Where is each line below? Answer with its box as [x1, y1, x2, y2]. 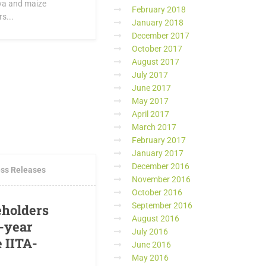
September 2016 [132, 201, 192, 210]
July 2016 [132, 227, 168, 236]
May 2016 [132, 253, 169, 262]
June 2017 [132, 83, 171, 93]
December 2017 [132, 31, 189, 40]
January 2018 [132, 18, 183, 27]
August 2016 [132, 214, 179, 223]
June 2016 [132, 240, 171, 249]
